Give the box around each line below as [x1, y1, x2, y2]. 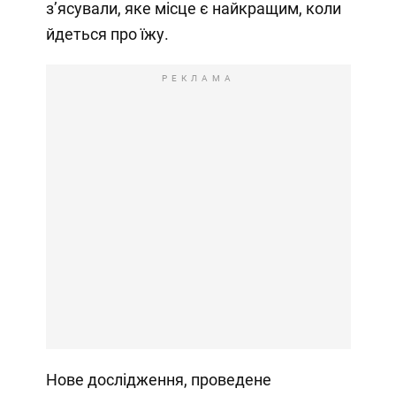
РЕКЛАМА [161, 72, 235, 83]
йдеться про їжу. [45, 24, 169, 43]
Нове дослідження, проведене [45, 369, 271, 389]
